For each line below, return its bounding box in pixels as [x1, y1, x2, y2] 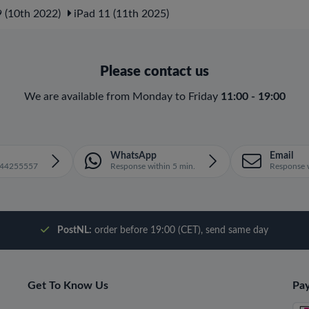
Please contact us [100, 65, 209, 79]
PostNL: [57, 226, 92, 235]
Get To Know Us [27, 280, 108, 291]
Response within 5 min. [110, 162, 195, 170]
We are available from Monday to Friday [23, 91, 221, 102]
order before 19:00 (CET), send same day [91, 226, 268, 235]
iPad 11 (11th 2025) [71, 8, 169, 19]
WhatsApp [110, 151, 157, 161]
